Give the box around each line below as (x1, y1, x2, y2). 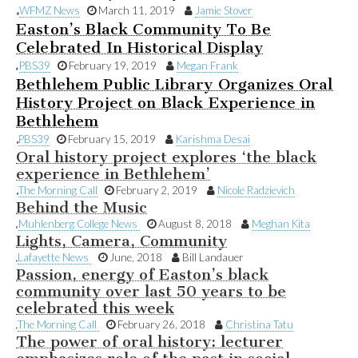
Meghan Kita (251, 217, 310, 231)
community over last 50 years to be (16, 282, 286, 301)
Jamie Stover (195, 3, 253, 17)
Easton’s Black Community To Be (16, 19, 271, 38)
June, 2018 (107, 251, 173, 265)
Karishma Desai (176, 132, 251, 145)
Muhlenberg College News (18, 217, 140, 231)
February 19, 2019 (66, 59, 166, 73)
